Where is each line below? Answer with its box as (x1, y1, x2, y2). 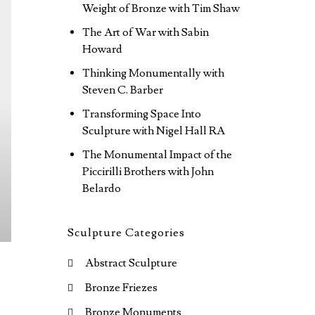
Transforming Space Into (82, 107, 201, 121)
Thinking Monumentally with (82, 66, 224, 80)
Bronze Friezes (85, 281, 157, 295)
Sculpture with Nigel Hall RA (82, 124, 225, 138)
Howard (82, 42, 122, 56)
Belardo (82, 181, 121, 195)
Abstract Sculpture (85, 256, 177, 270)
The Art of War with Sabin (82, 25, 209, 39)
